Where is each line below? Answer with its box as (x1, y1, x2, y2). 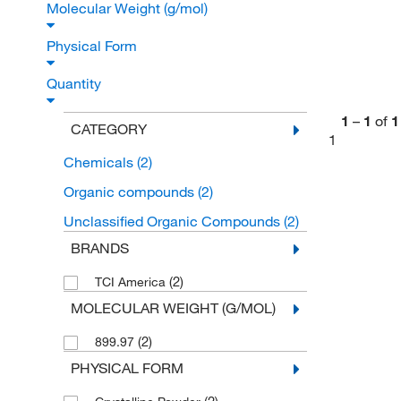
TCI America (94, 274, 169, 290)
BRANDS (70, 239, 129, 257)
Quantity (47, 74, 105, 92)
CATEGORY (70, 120, 147, 138)
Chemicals (63, 153, 137, 171)
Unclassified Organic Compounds (63, 212, 284, 230)
